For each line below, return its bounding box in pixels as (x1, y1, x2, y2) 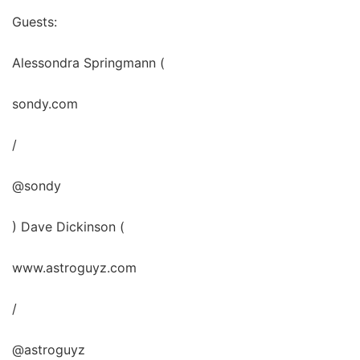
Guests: (12, 14, 57, 31)
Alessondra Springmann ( (12, 55, 165, 72)
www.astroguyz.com (12, 260, 137, 276)
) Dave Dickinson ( (12, 219, 125, 235)
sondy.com (12, 96, 78, 112)
